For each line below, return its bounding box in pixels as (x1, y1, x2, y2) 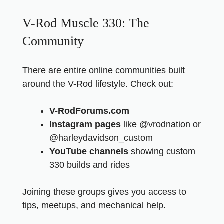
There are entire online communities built (22, 65, 185, 75)
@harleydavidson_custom (49, 133, 153, 143)
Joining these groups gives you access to (22, 187, 186, 197)
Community (22, 34, 84, 48)
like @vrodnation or (121, 119, 201, 129)
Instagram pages (49, 119, 121, 129)
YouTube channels (49, 146, 128, 156)
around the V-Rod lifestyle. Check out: (22, 79, 173, 89)
